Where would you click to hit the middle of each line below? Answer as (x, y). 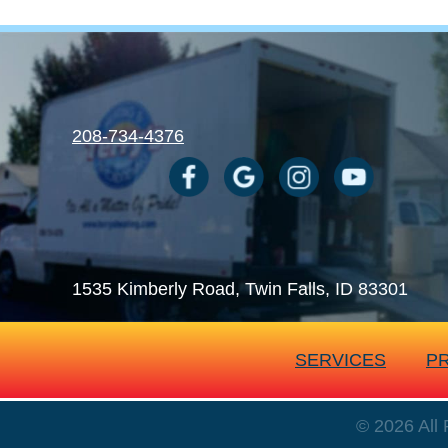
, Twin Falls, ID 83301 (321, 289)
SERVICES (340, 360)
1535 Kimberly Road (153, 289)
